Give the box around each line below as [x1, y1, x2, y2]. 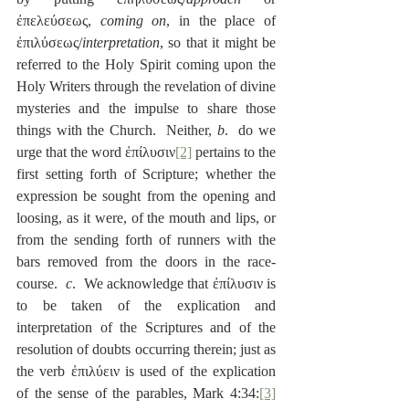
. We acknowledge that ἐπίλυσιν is [71, 276, 276, 292]
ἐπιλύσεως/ [16, 35, 82, 51]
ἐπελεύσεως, [16, 13, 100, 29]
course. [16, 276, 66, 292]
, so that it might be [160, 35, 276, 51]
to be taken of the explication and [16, 298, 276, 314]
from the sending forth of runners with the [16, 232, 276, 248]
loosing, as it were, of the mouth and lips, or [16, 210, 276, 226]
